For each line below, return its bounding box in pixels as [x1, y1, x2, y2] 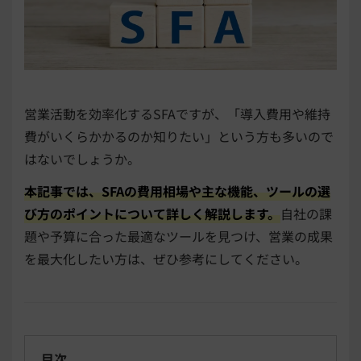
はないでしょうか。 [24, 149, 140, 169]
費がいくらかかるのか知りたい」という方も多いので [24, 127, 334, 147]
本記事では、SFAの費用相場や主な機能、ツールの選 [24, 181, 330, 201]
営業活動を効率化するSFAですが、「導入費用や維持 [24, 104, 330, 124]
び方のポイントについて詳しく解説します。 [24, 204, 280, 224]
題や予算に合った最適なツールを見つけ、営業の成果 [24, 226, 333, 247]
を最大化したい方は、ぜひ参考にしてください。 [24, 249, 308, 269]
